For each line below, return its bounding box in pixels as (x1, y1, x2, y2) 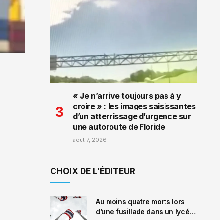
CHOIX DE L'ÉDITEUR (50, 166, 135, 176)
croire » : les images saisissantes (73, 101, 196, 111)
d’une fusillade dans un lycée (96, 207, 193, 216)
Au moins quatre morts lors (96, 197, 185, 206)
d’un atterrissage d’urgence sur (73, 111, 191, 121)
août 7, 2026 (73, 136, 107, 143)
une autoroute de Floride (73, 121, 165, 132)
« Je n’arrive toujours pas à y (73, 90, 182, 101)
